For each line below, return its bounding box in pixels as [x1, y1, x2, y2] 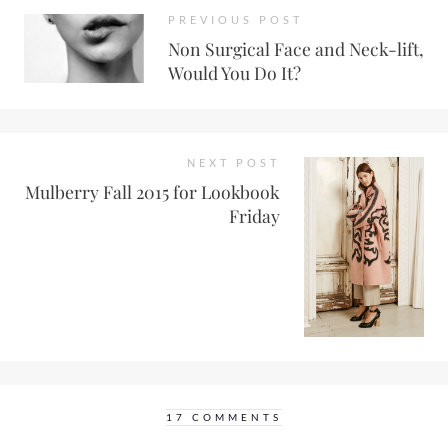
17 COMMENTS [166, 411, 282, 423]
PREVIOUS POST [168, 12, 303, 26]
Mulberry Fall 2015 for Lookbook [25, 179, 280, 203]
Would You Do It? [168, 60, 301, 84]
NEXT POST [187, 155, 280, 169]
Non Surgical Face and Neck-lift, [168, 36, 424, 60]
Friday [229, 203, 280, 227]
